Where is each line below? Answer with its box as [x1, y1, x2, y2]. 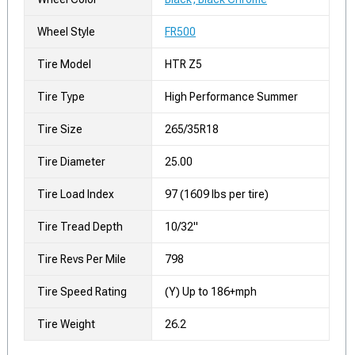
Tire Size [37, 122, 82, 136]
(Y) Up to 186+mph [165, 284, 257, 298]
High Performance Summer [165, 90, 298, 103]
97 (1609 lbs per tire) [165, 187, 269, 200]
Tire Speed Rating [37, 284, 127, 298]
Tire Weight [37, 317, 95, 330]
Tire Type [37, 90, 85, 103]
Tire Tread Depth [37, 219, 123, 233]
